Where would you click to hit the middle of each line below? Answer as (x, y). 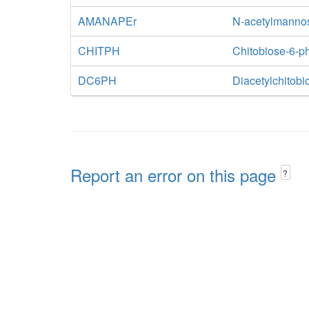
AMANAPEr (107, 21)
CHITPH (99, 51)
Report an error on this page (176, 175)
